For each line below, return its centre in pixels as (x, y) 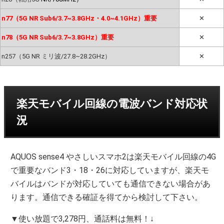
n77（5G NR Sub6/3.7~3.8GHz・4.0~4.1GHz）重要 (79, 18)
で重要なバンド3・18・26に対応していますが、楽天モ (110, 170)
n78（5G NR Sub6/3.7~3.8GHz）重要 (57, 37)
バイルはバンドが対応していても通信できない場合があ (111, 183)
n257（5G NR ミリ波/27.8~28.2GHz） (56, 56)
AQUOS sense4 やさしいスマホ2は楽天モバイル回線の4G (113, 156)
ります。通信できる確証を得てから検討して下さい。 (107, 197)
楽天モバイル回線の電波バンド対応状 (112, 103)
